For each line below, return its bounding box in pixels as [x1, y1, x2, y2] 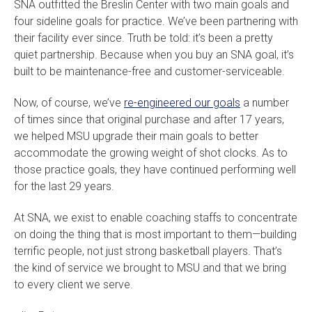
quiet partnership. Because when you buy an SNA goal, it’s [14, 48, 294, 61]
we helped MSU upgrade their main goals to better [14, 130, 258, 143]
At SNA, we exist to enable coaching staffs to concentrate [14, 211, 297, 224]
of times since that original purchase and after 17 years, [14, 113, 284, 126]
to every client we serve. [14, 278, 133, 291]
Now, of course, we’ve [14, 96, 124, 109]
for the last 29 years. [14, 180, 114, 193]
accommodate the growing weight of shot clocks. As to [14, 146, 288, 159]
